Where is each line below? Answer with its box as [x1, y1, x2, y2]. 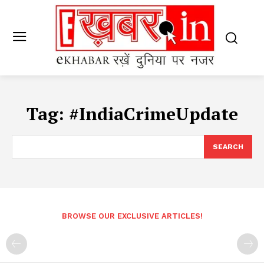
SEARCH [213, 143, 243, 151]
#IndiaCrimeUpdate [68, 102, 238, 126]
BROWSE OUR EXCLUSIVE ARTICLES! [61, 212, 203, 221]
